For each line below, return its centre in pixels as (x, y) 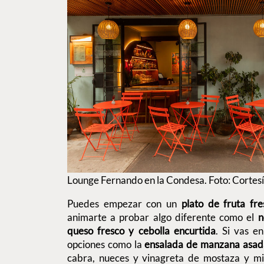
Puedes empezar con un (124, 203)
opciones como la (106, 244)
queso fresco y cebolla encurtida (141, 230)
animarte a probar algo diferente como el (163, 217)
